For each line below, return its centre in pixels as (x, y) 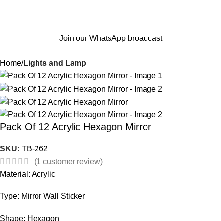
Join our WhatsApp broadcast (110, 38)
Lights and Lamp (55, 63)
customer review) (72, 162)
